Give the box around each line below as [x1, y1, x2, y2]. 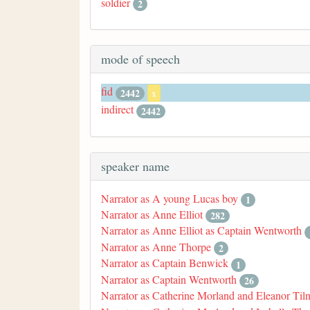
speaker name [101, 157, 170, 174]
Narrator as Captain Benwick [101, 255, 228, 271]
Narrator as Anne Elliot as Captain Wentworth [101, 223, 302, 238]
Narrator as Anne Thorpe [101, 239, 211, 254]
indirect [101, 102, 134, 117]
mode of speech [101, 51, 180, 68]
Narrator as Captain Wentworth [101, 271, 237, 286]
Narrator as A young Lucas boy [101, 190, 238, 206]
